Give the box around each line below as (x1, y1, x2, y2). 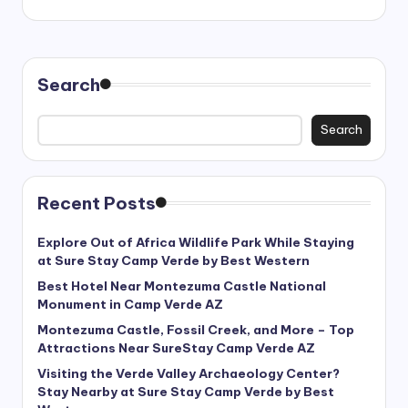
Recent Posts (37, 191, 156, 214)
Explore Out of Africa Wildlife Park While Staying (37, 233, 354, 250)
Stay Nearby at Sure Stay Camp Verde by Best (37, 382, 334, 400)
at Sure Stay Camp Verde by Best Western (37, 251, 312, 269)
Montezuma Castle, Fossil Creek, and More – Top (37, 321, 354, 338)
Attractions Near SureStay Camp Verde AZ (37, 339, 315, 356)
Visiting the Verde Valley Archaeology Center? (37, 364, 340, 382)
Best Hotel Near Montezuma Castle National (37, 277, 326, 294)
